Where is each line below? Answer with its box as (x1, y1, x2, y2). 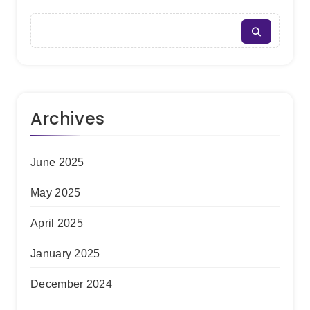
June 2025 (30, 156, 84, 168)
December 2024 (30, 278, 112, 290)
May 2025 (30, 187, 81, 199)
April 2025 (30, 217, 83, 229)
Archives (30, 107, 105, 130)
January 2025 (30, 248, 100, 259)
